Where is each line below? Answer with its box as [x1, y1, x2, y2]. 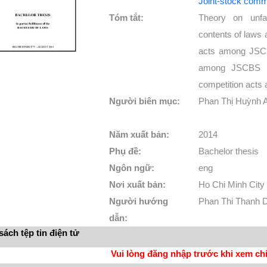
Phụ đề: [109, 146, 144, 156]
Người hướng [109, 196, 169, 206]
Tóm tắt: [109, 13, 147, 23]
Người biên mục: [109, 96, 181, 106]
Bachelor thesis [198, 146, 259, 156]
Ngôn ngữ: [109, 163, 157, 173]
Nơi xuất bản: [109, 179, 169, 190]
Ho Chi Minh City [198, 179, 265, 190]
